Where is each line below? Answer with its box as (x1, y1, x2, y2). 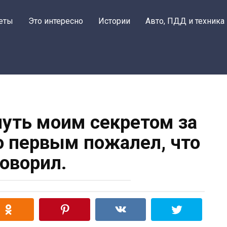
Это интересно (28, 16, 83, 26)
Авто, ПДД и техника (145, 16, 224, 26)
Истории (98, 16, 130, 26)
